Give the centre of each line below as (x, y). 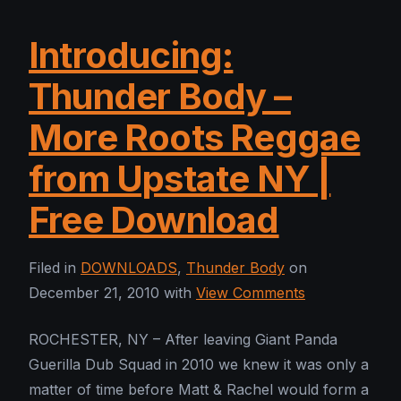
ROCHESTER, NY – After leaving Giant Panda (183, 340)
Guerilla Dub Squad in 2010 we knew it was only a (199, 365)
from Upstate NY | (180, 179)
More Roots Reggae (195, 138)
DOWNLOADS (129, 268)
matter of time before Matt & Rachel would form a (199, 390)
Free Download (154, 220)
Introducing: (131, 55)
